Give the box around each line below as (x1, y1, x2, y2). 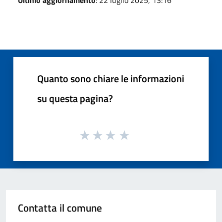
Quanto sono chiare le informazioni (37, 70, 184, 86)
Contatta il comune (18, 199, 102, 216)
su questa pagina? (37, 90, 113, 106)
